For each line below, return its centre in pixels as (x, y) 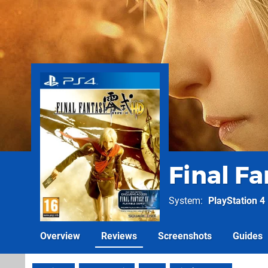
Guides (248, 236)
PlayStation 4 (237, 201)
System (185, 201)
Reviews (119, 236)
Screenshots (185, 236)
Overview (60, 236)
